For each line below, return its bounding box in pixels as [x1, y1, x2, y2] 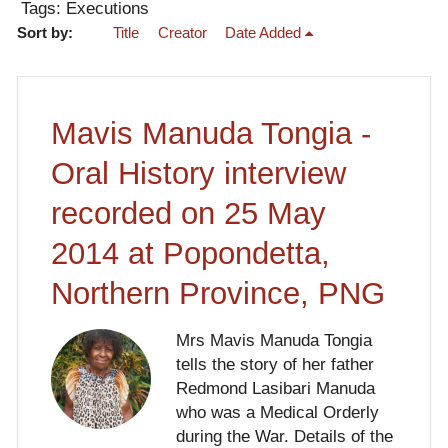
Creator [157, 25, 207, 42]
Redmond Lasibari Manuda [175, 379, 375, 399]
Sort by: [16, 25, 77, 42]
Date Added [225, 25, 302, 42]
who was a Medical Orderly [175, 403, 379, 423]
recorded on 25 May [50, 195, 326, 231]
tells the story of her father [175, 355, 374, 375]
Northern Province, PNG [50, 275, 385, 311]
